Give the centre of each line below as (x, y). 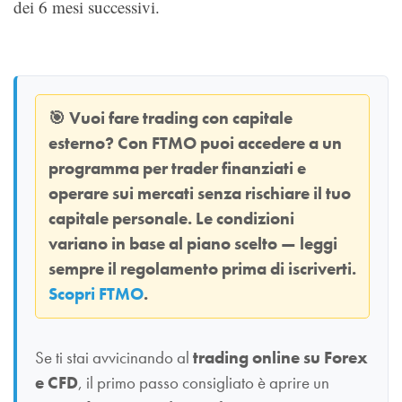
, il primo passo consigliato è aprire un (204, 383)
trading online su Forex (280, 358)
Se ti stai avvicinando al (114, 358)
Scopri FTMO (96, 294)
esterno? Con (100, 143)
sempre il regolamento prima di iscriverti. (202, 269)
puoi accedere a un (269, 143)
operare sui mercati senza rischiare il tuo (200, 193)
